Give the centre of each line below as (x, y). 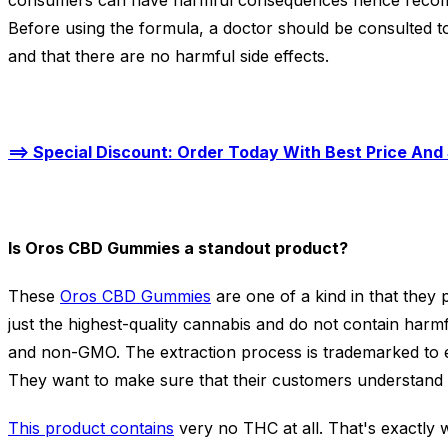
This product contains (91, 428)
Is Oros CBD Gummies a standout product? (178, 248)
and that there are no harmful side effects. (168, 56)
